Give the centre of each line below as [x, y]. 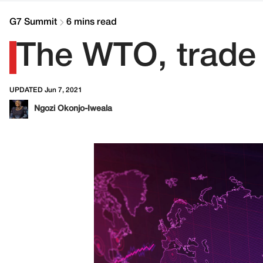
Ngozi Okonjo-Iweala [73, 109]
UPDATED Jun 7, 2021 [46, 90]
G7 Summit [33, 22]
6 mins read [92, 22]
